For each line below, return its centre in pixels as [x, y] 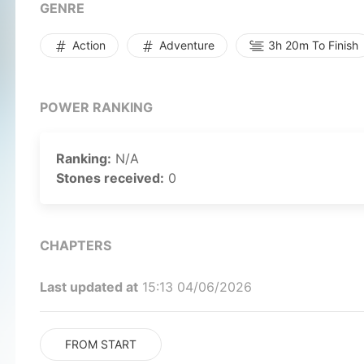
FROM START [101, 344]
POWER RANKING [96, 107]
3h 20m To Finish [312, 45]
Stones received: [110, 178]
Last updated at [89, 287]
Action [87, 45]
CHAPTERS [76, 245]
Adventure [185, 45]
